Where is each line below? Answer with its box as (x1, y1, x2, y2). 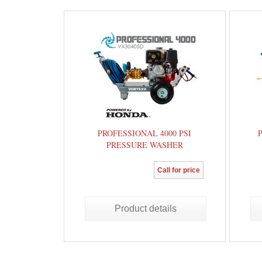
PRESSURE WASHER (106, 139, 183, 150)
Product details (114, 204, 177, 213)
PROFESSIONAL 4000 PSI (98, 127, 192, 139)
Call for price (157, 166, 200, 174)
